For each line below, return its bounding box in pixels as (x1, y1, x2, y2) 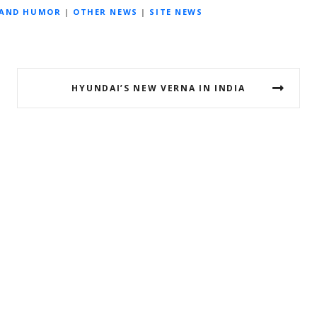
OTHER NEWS (73, 6, 138, 18)
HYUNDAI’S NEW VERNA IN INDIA (71, 81, 246, 94)
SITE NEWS (149, 6, 203, 18)
